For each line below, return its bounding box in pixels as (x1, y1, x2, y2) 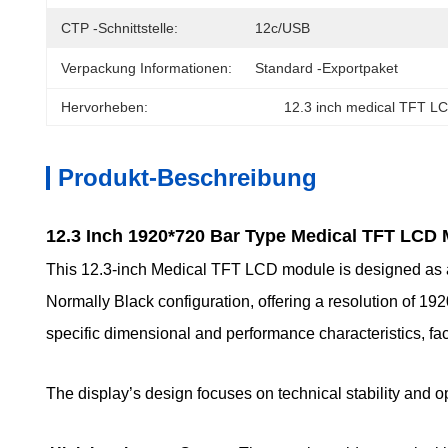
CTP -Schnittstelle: (61, 20, 178, 36)
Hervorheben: (61, 99, 148, 115)
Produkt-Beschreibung (58, 164, 317, 191)
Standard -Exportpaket (255, 60, 398, 76)
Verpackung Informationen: (61, 60, 232, 76)
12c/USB (255, 20, 310, 36)
